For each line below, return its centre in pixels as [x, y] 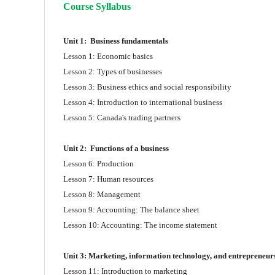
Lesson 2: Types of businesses [113, 71]
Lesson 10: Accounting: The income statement [140, 225]
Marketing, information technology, [151, 255]
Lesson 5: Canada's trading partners [122, 117]
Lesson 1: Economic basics [108, 56]
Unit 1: [77, 41]
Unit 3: [76, 255]
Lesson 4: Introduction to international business [143, 102]
